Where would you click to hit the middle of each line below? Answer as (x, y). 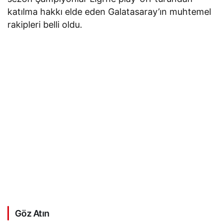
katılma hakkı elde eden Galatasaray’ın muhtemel (110, 11)
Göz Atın (32, 213)
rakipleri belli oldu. (45, 24)
